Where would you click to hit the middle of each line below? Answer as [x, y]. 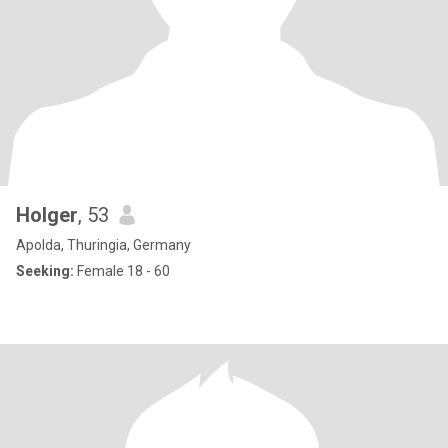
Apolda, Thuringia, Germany [103, 245]
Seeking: [45, 271]
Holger [47, 215]
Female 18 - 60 [122, 271]
